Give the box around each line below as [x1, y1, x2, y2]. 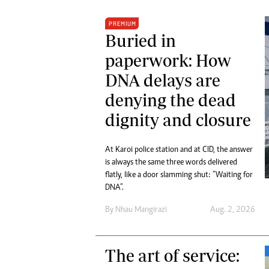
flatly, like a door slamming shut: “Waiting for [105, 171, 253, 180]
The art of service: [105, 246, 240, 266]
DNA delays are [105, 70, 220, 91]
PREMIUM [109, 20, 136, 28]
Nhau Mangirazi [115, 206, 167, 215]
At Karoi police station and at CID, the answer [105, 146, 253, 155]
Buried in [105, 31, 176, 51]
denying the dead [105, 90, 236, 110]
